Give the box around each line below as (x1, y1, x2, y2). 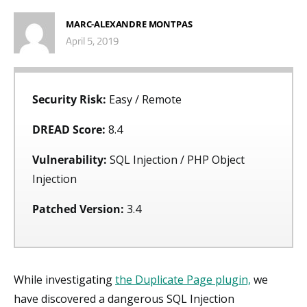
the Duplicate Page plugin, (115, 271, 251, 287)
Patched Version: (32, 201, 127, 217)
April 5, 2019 (66, 33, 119, 49)
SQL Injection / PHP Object (110, 151, 245, 167)
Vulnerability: (32, 151, 110, 167)
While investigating (14, 271, 115, 287)
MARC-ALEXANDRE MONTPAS (66, 18, 193, 31)
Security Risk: (32, 91, 109, 107)
